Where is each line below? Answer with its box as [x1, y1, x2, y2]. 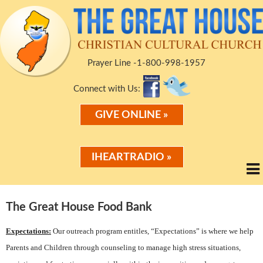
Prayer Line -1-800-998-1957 [87, 58, 205, 68]
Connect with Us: [73, 85, 140, 94]
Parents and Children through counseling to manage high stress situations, [6, 242, 241, 252]
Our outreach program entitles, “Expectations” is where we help [51, 226, 254, 235]
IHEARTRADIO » [92, 152, 171, 163]
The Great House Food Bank [6, 201, 152, 213]
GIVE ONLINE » [95, 110, 168, 121]
